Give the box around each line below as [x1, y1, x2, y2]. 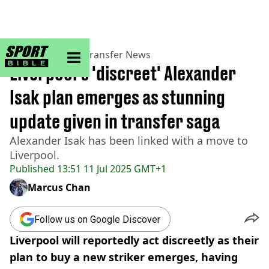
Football [43, 48, 79, 61]
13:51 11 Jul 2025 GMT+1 [55, 162, 166, 175]
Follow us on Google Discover [34, 213, 160, 225]
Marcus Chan [28, 181, 91, 194]
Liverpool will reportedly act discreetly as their [10, 233, 259, 247]
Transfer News [85, 48, 151, 61]
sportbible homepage [47, 45, 127, 55]
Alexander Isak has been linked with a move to [10, 133, 248, 148]
